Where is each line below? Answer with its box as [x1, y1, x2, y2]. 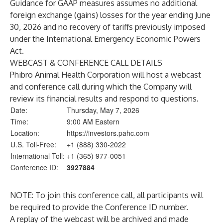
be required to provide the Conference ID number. [10, 202, 188, 212]
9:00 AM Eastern [67, 116, 119, 126]
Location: [10, 128, 39, 138]
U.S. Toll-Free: [10, 139, 56, 149]
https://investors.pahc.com [67, 128, 149, 138]
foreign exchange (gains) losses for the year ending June [10, 10, 211, 20]
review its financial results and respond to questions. [10, 94, 199, 104]
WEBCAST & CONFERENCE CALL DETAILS [10, 58, 162, 68]
